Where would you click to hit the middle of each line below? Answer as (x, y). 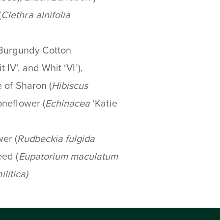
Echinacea (69, 103)
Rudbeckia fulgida (56, 139)
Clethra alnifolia (36, 15)
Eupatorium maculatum (68, 156)
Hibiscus (70, 86)
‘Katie (105, 103)
